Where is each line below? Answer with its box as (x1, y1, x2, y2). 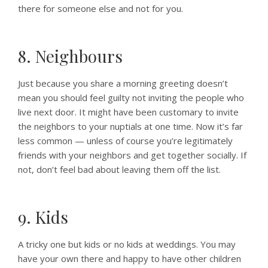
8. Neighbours (18, 45, 123, 67)
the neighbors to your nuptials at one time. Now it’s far (18, 120, 243, 132)
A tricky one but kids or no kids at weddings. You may (18, 238, 236, 250)
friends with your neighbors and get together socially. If (18, 149, 246, 161)
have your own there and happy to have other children (18, 252, 241, 264)
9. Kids (18, 206, 68, 228)
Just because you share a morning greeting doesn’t (18, 77, 228, 89)
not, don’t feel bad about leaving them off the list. (18, 163, 221, 175)
